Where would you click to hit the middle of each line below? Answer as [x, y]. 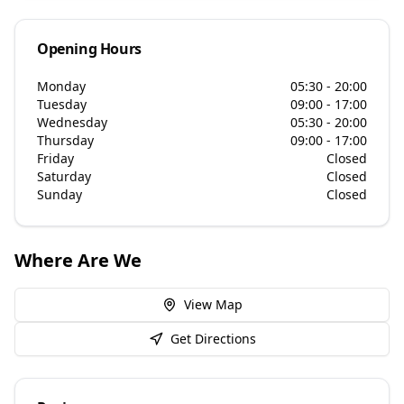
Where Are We [78, 260]
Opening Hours [89, 49]
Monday [61, 86]
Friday [55, 158]
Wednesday [72, 122]
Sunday [60, 194]
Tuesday [62, 104]
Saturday [64, 176]
